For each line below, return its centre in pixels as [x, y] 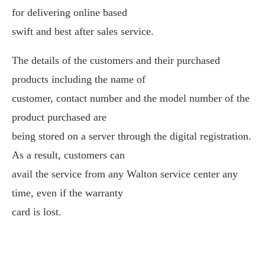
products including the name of [79, 79]
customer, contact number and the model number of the [131, 98]
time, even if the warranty [67, 193]
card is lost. [37, 212]
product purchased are [59, 117]
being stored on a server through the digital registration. [132, 136]
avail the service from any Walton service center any [125, 174]
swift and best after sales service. [83, 31]
